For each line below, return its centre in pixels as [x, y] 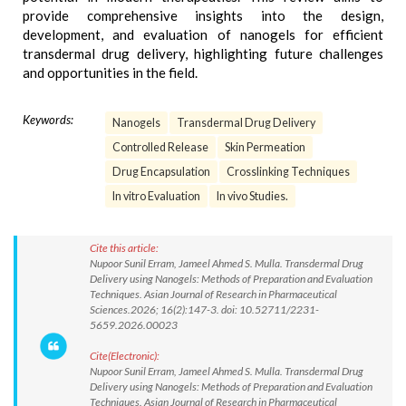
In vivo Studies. [252, 196]
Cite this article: [124, 248]
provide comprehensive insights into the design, [203, 15]
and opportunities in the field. [110, 72]
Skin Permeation [265, 147]
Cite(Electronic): [125, 356]
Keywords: [48, 120]
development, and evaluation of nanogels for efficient [203, 34]
